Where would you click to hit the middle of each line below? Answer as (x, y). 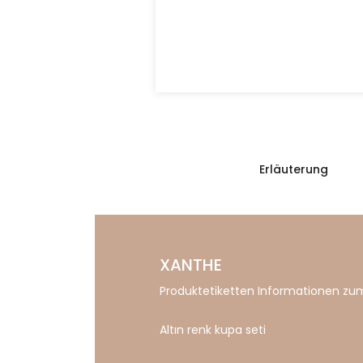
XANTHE (191, 265)
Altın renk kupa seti (213, 329)
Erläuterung (294, 169)
